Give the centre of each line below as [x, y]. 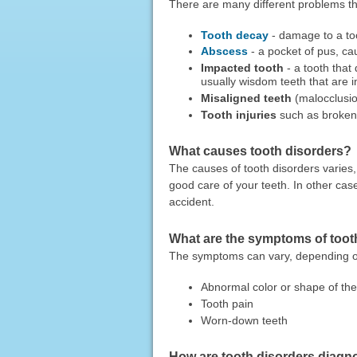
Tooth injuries [238, 115]
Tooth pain [227, 304]
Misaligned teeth [246, 98]
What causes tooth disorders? [260, 151]
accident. [191, 201]
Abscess [224, 51]
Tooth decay [234, 35]
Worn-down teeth [244, 321]
